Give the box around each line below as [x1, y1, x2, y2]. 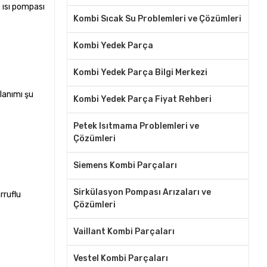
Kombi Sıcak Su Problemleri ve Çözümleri [73, 14, 241, 24]
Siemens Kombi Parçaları [73, 160, 177, 170]
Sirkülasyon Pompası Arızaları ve [73, 187, 211, 197]
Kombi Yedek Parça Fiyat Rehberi [73, 94, 212, 104]
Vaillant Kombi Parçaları [73, 226, 175, 237]
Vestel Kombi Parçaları [73, 253, 168, 263]
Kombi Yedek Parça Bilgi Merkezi [73, 67, 207, 77]
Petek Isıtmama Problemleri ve [73, 121, 199, 131]
